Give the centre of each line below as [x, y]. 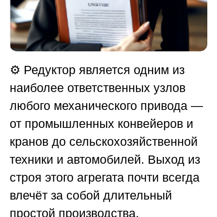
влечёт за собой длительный [91, 195]
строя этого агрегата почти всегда [105, 178]
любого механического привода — [106, 106]
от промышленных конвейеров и [101, 124]
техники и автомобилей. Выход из [105, 160]
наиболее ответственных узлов [98, 88]
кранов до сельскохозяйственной [104, 142]
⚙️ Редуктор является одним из [97, 70]
